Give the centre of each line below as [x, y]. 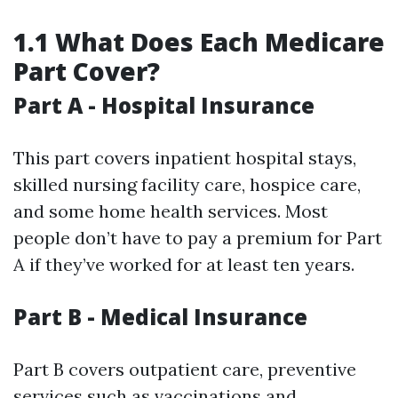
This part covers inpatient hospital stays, [185, 158]
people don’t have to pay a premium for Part [198, 238]
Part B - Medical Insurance [160, 317]
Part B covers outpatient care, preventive [185, 369]
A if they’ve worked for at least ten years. [184, 264]
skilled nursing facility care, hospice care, [187, 184]
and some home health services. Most [171, 211]
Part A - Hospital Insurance [164, 105]
